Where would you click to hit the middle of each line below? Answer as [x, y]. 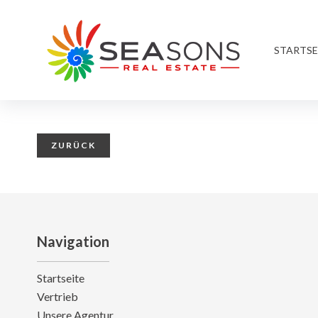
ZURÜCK [73, 145]
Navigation [73, 241]
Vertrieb [57, 296]
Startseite [61, 278]
